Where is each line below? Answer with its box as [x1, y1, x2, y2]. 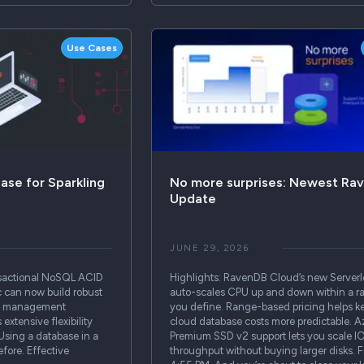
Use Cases [67, 42, 118, 54]
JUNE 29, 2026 [169, 242, 249, 253]
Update [169, 190, 216, 206]
